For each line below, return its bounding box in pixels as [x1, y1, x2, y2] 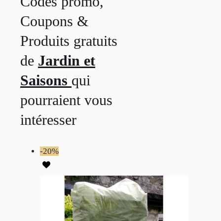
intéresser [20, 111, 76, 128]
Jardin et [38, 52, 95, 69]
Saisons [20, 72, 72, 89]
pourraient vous [20, 92, 112, 109]
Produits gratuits [20, 33, 117, 49]
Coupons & [20, 13, 88, 30]
